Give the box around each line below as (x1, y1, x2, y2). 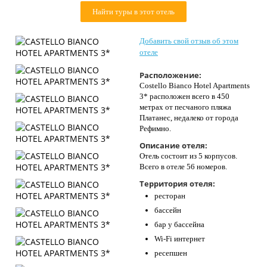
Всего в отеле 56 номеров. (139, 162, 227, 171)
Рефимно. (139, 124, 171, 133)
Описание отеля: (139, 140, 207, 151)
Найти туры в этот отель (92, 7, 175, 16)
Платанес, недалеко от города (139, 113, 238, 122)
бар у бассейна (154, 220, 204, 229)
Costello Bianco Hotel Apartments (139, 81, 250, 90)
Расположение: (139, 70, 201, 80)
